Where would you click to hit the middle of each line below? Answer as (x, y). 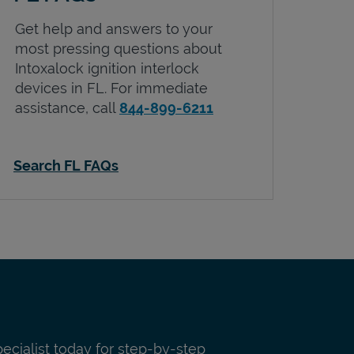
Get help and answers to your (114, 28)
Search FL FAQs (66, 165)
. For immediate (156, 88)
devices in (51, 88)
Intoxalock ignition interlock (107, 68)
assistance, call (67, 107)
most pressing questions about (119, 48)
